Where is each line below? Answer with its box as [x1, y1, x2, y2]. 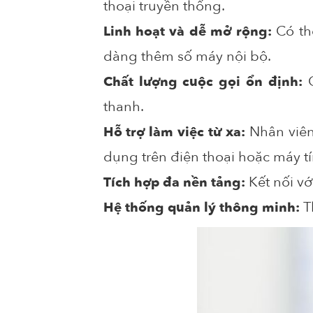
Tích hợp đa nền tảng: [103, 173, 249, 191]
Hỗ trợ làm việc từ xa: [103, 122, 245, 141]
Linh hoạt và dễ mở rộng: [103, 22, 277, 41]
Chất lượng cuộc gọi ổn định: [103, 72, 309, 91]
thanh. [103, 96, 147, 116]
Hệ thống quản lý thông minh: [103, 198, 303, 217]
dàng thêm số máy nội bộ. [103, 46, 274, 66]
